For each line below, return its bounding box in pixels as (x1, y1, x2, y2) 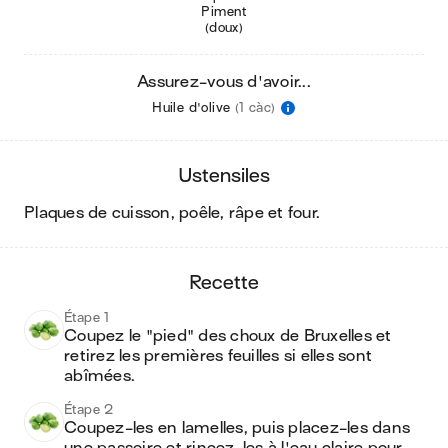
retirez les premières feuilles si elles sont (64, 347, 372, 365)
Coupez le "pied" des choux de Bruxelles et (64, 327, 392, 345)
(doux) (204, 20, 244, 35)
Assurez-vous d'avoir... (137, 73, 311, 91)
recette (201, 272, 259, 293)
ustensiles (192, 165, 270, 186)
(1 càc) (234, 100, 276, 115)
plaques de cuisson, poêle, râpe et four (35, 204, 316, 222)
